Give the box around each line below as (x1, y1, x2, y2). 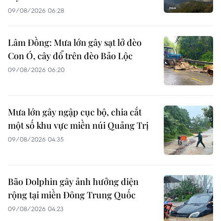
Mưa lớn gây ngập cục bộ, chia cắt (8, 106, 142, 118)
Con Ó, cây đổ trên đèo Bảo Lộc (8, 49, 133, 62)
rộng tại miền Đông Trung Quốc (8, 188, 136, 201)
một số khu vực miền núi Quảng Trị (8, 119, 148, 131)
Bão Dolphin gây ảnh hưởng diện (8, 175, 139, 187)
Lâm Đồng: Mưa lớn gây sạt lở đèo (8, 36, 142, 48)
